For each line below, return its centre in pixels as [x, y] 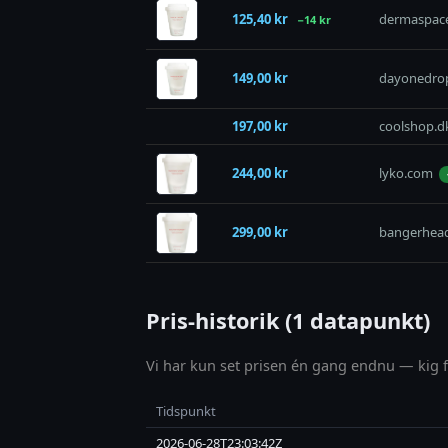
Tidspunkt [186, 411]
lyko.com [406, 173]
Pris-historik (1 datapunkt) [288, 321]
